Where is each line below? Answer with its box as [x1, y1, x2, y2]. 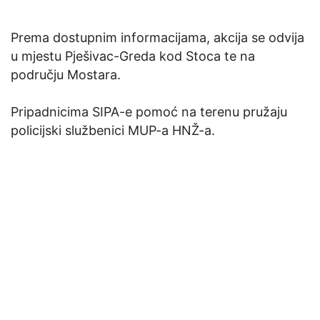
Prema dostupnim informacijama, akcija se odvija [11, 29, 304, 45]
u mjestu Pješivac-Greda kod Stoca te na [11, 48, 255, 64]
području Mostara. [11, 66, 121, 82]
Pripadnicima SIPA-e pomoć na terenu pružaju [11, 104, 287, 119]
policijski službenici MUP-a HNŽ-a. [11, 122, 215, 138]
